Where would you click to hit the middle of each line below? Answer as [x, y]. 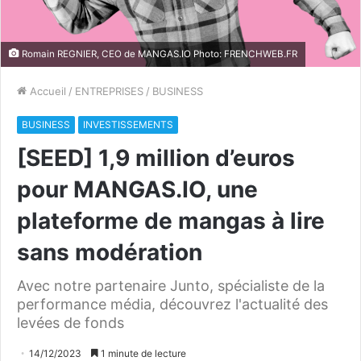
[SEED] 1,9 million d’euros [156, 158]
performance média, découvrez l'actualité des [172, 304]
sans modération [110, 252]
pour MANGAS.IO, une [137, 189]
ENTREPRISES [109, 91]
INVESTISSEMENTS [128, 124]
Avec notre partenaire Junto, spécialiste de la [171, 286]
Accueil [46, 91]
